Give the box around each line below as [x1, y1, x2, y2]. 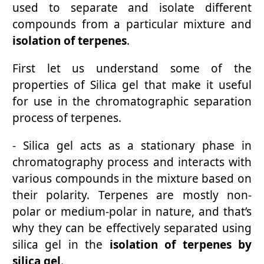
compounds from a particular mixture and [12, 16, 252, 32]
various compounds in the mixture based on [12, 171, 252, 187]
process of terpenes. [12, 110, 121, 126]
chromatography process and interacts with [12, 154, 252, 170]
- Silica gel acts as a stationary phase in [12, 138, 252, 154]
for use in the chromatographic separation [12, 94, 252, 110]
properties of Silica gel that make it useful [12, 77, 252, 93]
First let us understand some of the [12, 61, 252, 77]
